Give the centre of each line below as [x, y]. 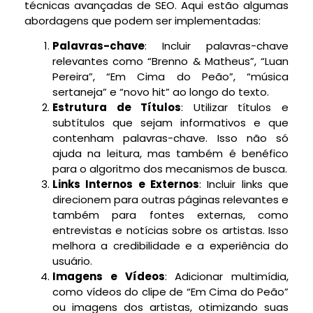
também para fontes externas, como [170, 215]
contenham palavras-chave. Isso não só [170, 138]
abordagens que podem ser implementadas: [143, 20]
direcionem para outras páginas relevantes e [170, 200]
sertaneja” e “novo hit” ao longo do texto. [161, 92]
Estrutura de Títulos [117, 108]
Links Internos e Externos [126, 184]
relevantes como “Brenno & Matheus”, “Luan [170, 61]
